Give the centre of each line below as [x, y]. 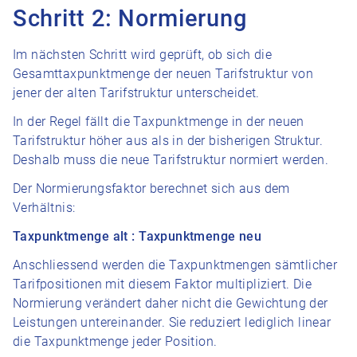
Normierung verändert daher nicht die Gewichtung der [171, 303]
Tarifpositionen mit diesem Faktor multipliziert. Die [163, 284]
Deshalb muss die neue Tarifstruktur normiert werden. [171, 160]
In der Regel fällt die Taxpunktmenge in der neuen [159, 122]
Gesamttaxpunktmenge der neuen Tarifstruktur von [163, 74]
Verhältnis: [44, 208]
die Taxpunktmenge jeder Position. [115, 341]
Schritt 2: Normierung [130, 18]
